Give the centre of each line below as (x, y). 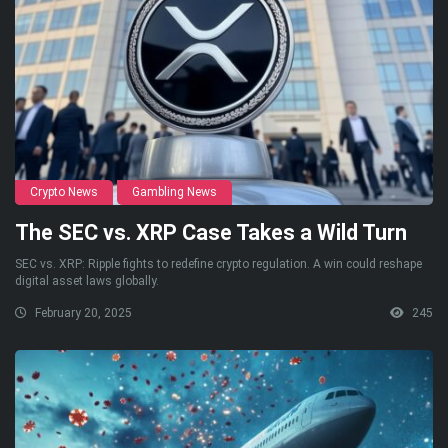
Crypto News (64, 191)
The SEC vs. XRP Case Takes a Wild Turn (211, 232)
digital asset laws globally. (87, 280)
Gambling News (174, 191)
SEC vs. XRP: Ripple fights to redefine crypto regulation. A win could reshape (218, 263)
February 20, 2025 (82, 312)
